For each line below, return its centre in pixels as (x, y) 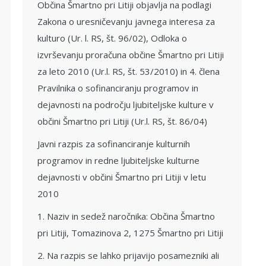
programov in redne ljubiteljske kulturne (118, 160)
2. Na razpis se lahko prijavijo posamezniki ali (128, 255)
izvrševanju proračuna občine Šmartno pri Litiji (131, 55)
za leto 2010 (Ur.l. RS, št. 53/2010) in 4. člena (129, 71)
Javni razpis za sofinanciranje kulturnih (114, 144)
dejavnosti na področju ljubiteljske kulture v (126, 104)
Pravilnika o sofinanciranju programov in (118, 88)
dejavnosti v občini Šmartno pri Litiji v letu (122, 177)
